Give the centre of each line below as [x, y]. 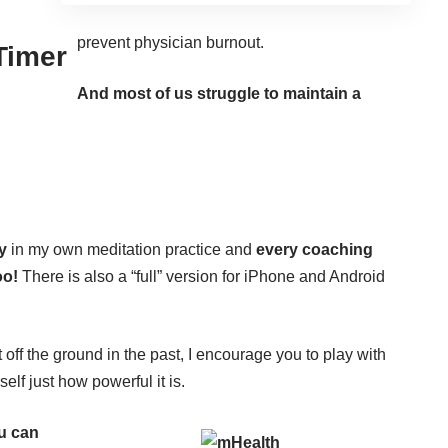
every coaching [314, 250]
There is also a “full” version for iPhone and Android [201, 277]
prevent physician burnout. [170, 43]
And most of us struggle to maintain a [219, 94]
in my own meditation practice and [131, 250]
